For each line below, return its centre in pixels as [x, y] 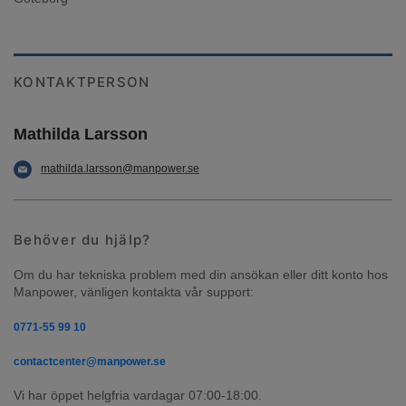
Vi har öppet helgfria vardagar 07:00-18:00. [138, 395]
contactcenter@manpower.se [90, 361]
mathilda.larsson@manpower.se [120, 168]
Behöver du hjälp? [82, 239]
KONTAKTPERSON [82, 82]
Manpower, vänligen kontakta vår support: [134, 291]
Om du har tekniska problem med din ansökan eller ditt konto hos [201, 274]
